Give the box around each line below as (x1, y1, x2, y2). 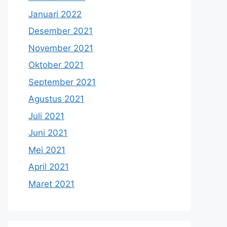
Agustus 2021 (28, 94, 84, 104)
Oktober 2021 (28, 60, 84, 70)
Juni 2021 (28, 128, 67, 138)
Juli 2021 (28, 110, 64, 121)
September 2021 (28, 77, 96, 87)
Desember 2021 (28, 26, 93, 36)
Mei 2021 (28, 144, 65, 155)
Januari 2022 (28, 9, 82, 19)
